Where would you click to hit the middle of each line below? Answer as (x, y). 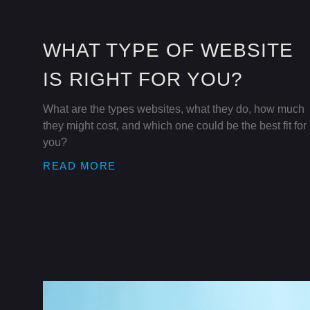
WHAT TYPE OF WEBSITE (168, 50)
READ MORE (80, 165)
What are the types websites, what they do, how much (174, 109)
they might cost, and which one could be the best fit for (175, 125)
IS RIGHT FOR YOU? (143, 79)
